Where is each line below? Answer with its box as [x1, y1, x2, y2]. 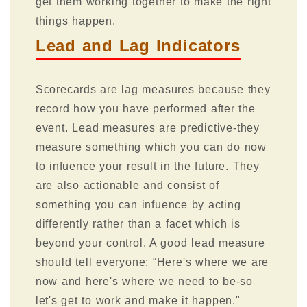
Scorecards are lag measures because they [35, 83, 271, 95]
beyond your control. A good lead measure [35, 236, 265, 249]
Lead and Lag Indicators [35, 36, 241, 55]
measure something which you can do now [35, 140, 267, 153]
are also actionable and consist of [35, 179, 220, 191]
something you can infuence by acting [35, 198, 241, 210]
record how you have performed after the [35, 102, 256, 114]
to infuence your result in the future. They [35, 160, 260, 172]
